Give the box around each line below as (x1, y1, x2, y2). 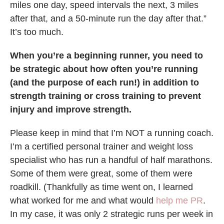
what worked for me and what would (10, 195, 156, 206)
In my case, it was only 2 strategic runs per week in (10, 209, 213, 219)
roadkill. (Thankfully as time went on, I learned (10, 182, 193, 192)
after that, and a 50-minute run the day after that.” (10, 13, 206, 24)
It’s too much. (10, 27, 63, 37)
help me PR (156, 195, 203, 206)
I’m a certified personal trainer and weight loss (10, 141, 193, 152)
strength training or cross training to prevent (10, 91, 201, 101)
